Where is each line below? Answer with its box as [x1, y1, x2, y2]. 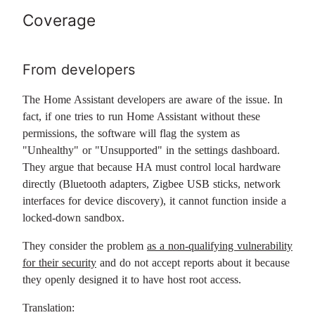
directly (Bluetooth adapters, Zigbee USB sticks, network [22, 178, 281, 190]
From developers [22, 61, 135, 78]
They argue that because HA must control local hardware [22, 161, 281, 173]
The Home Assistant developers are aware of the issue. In [22, 94, 283, 105]
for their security [22, 257, 96, 269]
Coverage [22, 11, 96, 30]
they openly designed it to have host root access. [22, 274, 241, 285]
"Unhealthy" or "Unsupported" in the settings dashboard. [22, 144, 280, 156]
